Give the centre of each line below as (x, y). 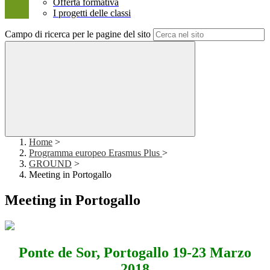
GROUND (50, 164)
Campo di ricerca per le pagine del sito (78, 34)
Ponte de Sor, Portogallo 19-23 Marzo (135, 253)
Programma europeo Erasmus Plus (96, 153)
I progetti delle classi (92, 13)
